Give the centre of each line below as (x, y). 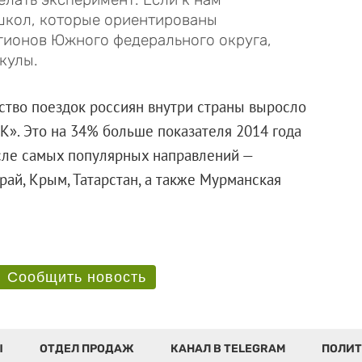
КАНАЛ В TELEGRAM (227, 348)
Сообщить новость (76, 277)
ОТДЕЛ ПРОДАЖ (86, 348)
